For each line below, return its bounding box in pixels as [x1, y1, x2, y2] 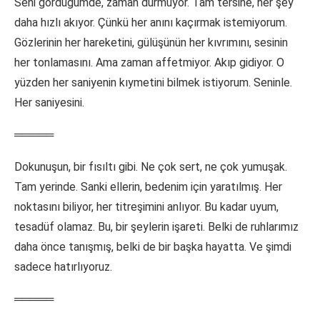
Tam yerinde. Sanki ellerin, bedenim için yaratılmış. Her [14, 180, 282, 194]
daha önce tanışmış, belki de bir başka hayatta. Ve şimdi [14, 240, 291, 254]
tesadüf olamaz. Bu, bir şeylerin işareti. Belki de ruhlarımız [14, 220, 299, 234]
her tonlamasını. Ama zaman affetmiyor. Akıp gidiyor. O [14, 56, 284, 70]
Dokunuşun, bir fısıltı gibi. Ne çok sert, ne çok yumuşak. [14, 160, 287, 174]
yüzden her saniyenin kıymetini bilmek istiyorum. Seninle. [14, 76, 292, 90]
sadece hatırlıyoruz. [14, 260, 112, 274]
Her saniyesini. [14, 96, 84, 110]
